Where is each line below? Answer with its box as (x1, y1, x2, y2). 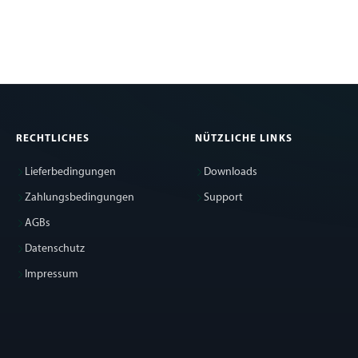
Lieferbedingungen (25, 166, 116, 179)
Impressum (25, 268, 78, 281)
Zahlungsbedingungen (25, 192, 134, 205)
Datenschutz (25, 243, 85, 256)
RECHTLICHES (16, 133, 90, 145)
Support (204, 192, 243, 205)
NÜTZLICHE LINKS (195, 133, 292, 145)
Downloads (204, 166, 257, 179)
